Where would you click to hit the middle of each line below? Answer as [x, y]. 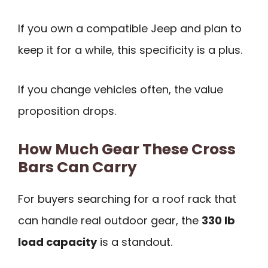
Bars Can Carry [77, 167]
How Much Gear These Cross [127, 150]
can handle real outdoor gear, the [110, 221]
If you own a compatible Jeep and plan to [130, 28]
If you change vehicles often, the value [121, 90]
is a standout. [135, 242]
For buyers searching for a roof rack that [127, 199]
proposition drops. [67, 111]
